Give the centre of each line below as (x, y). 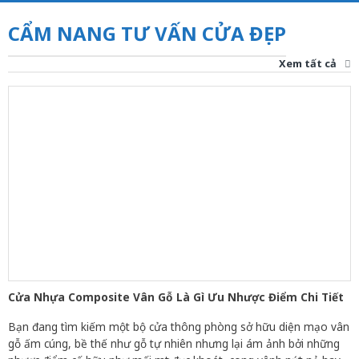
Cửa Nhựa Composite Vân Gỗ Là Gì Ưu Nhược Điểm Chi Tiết (175, 296)
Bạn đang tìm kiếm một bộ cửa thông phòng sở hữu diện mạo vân (178, 327)
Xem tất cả (308, 63)
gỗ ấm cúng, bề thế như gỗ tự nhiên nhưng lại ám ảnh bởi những (173, 344)
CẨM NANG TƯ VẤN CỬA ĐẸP (147, 34)
